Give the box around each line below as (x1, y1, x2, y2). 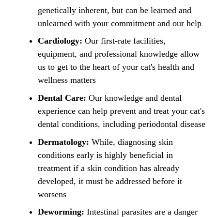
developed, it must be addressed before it (38, 176, 182, 186)
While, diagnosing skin (89, 137, 173, 147)
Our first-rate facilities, (82, 36, 166, 46)
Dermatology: (38, 137, 89, 147)
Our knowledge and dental (86, 93, 182, 103)
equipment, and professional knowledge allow (38, 49, 200, 59)
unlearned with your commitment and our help (38, 18, 201, 28)
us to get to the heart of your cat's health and (38, 62, 194, 72)
